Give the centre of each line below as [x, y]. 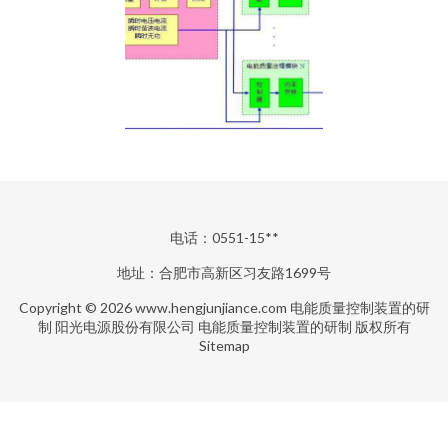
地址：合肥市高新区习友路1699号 [224, 272]
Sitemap [224, 345]
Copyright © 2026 [76, 307]
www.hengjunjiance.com [210, 307]
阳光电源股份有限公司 [124, 326]
